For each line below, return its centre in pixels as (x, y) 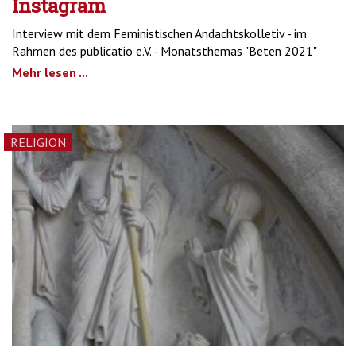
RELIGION (38, 142)
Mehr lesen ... (50, 72)
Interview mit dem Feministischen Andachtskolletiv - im (159, 33)
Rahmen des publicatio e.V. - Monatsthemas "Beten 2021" (164, 50)
